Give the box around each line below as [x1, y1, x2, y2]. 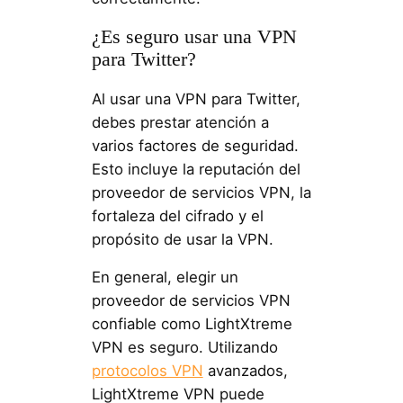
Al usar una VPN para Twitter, [91, 89, 300, 108]
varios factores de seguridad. [91, 136, 299, 155]
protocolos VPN [91, 362, 203, 381]
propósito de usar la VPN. [91, 229, 273, 248]
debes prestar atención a [91, 112, 269, 131]
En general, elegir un [91, 268, 238, 287]
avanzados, [202, 362, 288, 381]
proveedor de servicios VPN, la [91, 183, 311, 201]
